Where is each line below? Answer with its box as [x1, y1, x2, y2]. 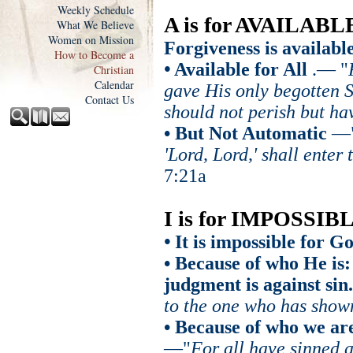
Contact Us [85, 92, 134, 107]
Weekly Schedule [58, 2, 134, 17]
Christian [94, 62, 134, 77]
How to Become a [54, 47, 134, 62]
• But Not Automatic [163, 122, 327, 143]
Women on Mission [48, 32, 134, 47]
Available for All [169, 58, 307, 80]
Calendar [95, 77, 134, 92]
